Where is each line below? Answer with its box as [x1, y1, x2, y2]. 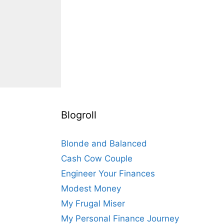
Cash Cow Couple [61, 153, 132, 164]
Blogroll [61, 109, 96, 121]
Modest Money [61, 183, 121, 194]
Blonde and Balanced [61, 138, 147, 149]
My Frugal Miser [61, 198, 125, 209]
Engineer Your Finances [61, 168, 155, 179]
